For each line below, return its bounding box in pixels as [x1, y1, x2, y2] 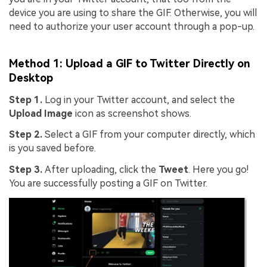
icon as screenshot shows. [73, 107, 191, 119]
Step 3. [9, 164, 45, 176]
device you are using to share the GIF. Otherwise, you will [9, 7, 257, 19]
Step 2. [9, 129, 45, 141]
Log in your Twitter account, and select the [45, 94, 235, 105]
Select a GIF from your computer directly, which [45, 129, 255, 141]
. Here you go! [188, 164, 249, 176]
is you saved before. [9, 142, 96, 154]
